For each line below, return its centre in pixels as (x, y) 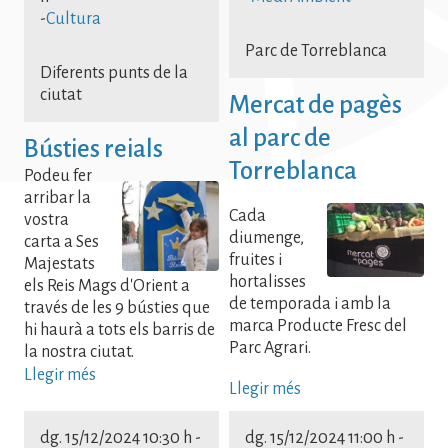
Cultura (73, 18)
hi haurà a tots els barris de (119, 330)
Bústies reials (93, 149)
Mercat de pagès (315, 105)
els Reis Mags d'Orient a (107, 286)
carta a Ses (61, 242)
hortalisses (267, 282)
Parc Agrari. (270, 348)
